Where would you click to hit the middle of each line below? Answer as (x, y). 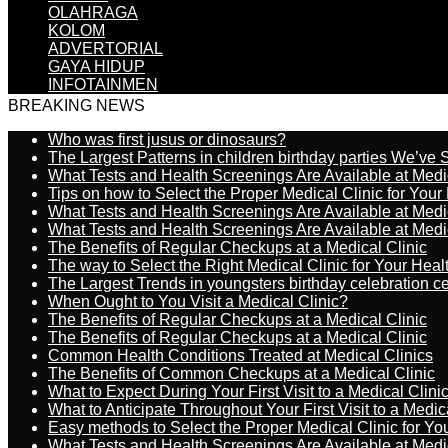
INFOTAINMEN (103, 84)
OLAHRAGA (93, 12)
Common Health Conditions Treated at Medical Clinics (240, 355)
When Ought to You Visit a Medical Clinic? (198, 301)
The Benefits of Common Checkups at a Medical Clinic (241, 373)
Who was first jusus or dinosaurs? (167, 139)
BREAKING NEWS (76, 105)
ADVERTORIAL (105, 48)
